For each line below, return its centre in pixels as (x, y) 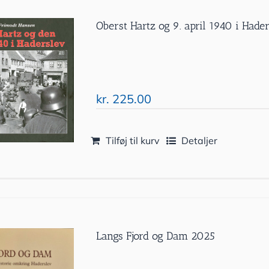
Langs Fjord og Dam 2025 (156, 236)
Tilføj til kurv (133, 141)
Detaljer (200, 141)
